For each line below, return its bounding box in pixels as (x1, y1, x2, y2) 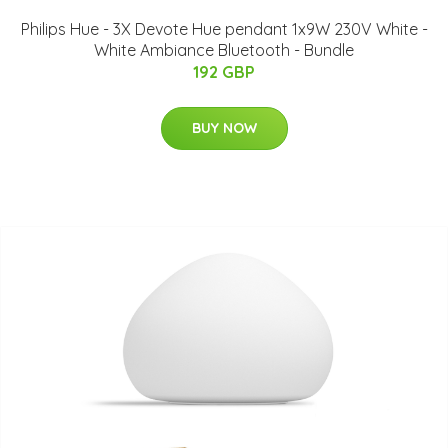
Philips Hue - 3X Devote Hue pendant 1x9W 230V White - (20, 19, 428, 39)
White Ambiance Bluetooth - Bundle (94, 40, 354, 60)
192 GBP (193, 62, 255, 82)
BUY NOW (191, 119, 257, 137)
